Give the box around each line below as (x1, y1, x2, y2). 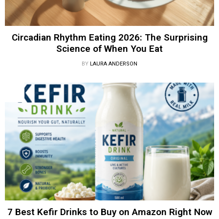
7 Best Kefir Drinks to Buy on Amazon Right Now (7, 206, 212, 218)
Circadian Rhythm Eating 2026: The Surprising (11, 32, 208, 44)
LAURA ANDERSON (90, 61, 137, 67)
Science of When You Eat (56, 43, 163, 55)
